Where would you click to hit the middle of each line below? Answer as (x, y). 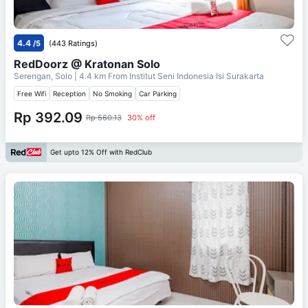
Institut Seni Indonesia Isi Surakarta (197, 76)
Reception (69, 93)
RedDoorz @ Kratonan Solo (87, 64)
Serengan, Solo (44, 76)
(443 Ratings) (73, 43)
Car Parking (158, 93)
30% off (141, 117)
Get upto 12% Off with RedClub (101, 152)
